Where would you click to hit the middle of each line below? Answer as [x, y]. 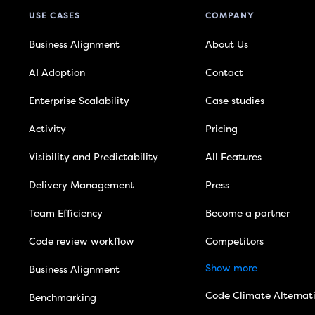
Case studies [234, 101]
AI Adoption [57, 73]
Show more [231, 269]
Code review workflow [81, 242]
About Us [226, 45]
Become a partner [247, 214]
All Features [233, 157]
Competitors [234, 242]
